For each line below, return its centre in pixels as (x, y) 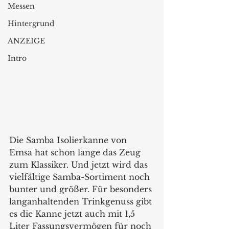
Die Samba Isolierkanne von (69, 140)
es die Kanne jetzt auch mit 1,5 (73, 214)
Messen (21, 6)
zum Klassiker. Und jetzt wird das (80, 165)
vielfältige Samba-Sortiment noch (81, 177)
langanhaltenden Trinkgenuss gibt (82, 201)
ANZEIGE (26, 41)
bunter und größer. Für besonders (82, 189)
